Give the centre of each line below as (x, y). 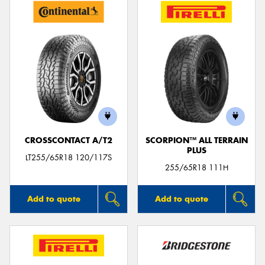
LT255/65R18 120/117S (69, 157)
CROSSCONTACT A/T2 (69, 140)
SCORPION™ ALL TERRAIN (196, 140)
